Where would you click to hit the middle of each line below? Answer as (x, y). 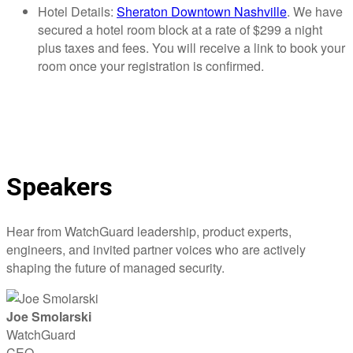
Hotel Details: (77, 12)
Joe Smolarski (49, 317)
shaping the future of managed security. (115, 268)
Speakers (59, 186)
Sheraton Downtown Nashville (202, 12)
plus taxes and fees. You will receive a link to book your (191, 48)
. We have (315, 12)
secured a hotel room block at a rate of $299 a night (180, 30)
